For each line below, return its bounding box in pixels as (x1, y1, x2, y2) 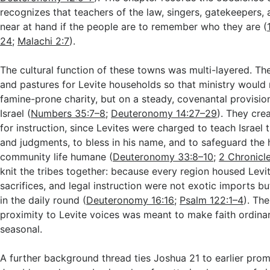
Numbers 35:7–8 (31, 107, 106, 119)
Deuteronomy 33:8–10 (113, 151, 214, 163)
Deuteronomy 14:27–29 (111, 107, 218, 119)
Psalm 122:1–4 (180, 194, 244, 206)
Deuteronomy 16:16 (86, 194, 175, 206)
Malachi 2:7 (17, 35, 70, 47)
